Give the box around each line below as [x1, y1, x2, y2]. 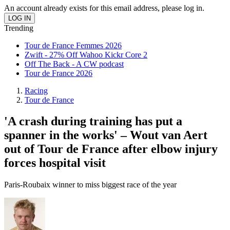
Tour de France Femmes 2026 [25, 41, 122, 50]
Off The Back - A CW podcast [25, 59, 124, 68]
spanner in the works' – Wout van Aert [4, 128, 207, 142]
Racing [25, 86, 48, 95]
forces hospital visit [4, 156, 106, 170]
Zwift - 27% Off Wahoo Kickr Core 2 [25, 50, 147, 59]
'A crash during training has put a [4, 114, 182, 128]
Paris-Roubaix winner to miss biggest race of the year [4, 180, 177, 189]
